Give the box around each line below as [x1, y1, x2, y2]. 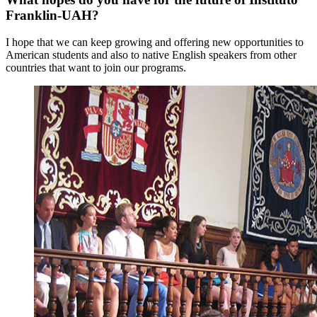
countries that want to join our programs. [6, 62, 189, 74]
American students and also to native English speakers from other [6, 49, 296, 62]
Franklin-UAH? [6, 7, 99, 23]
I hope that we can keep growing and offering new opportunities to [6, 36, 304, 49]
